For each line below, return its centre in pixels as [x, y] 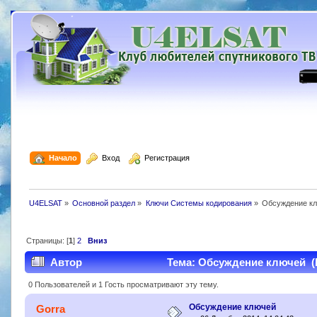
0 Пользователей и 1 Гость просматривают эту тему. [123, 284]
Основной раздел [104, 203]
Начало [61, 157]
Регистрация [165, 157]
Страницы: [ [47, 240]
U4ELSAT [45, 203]
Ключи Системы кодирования [198, 203]
